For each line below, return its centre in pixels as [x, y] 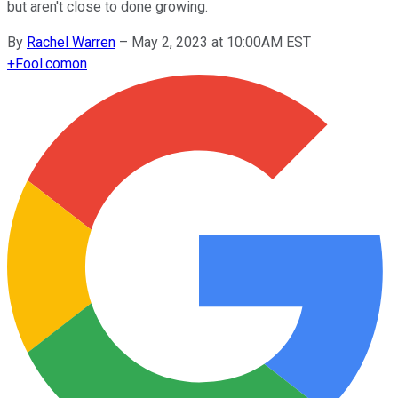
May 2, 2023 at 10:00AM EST [221, 42]
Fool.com [44, 63]
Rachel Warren [71, 42]
